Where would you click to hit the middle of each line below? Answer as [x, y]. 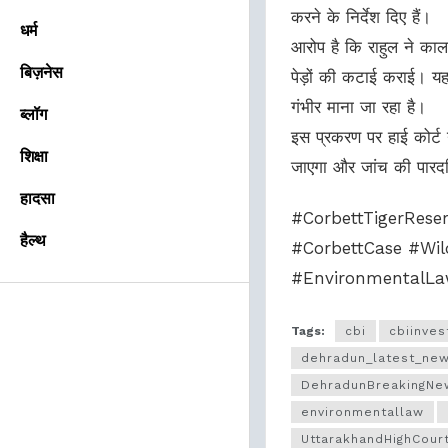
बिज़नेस [41, 72]
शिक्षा [34, 156]
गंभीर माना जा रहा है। [358, 107]
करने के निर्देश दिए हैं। [361, 17]
